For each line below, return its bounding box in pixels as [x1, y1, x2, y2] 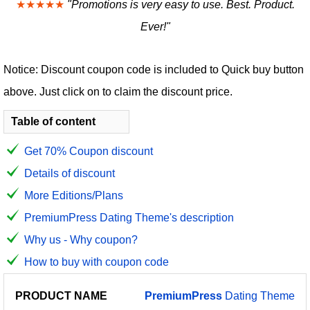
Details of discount [24, 167, 115, 179]
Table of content [11, 116, 95, 127]
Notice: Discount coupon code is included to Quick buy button [3, 64, 304, 75]
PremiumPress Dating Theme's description [24, 212, 234, 224]
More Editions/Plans [24, 190, 123, 201]
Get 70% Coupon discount [24, 145, 153, 157]
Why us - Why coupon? [24, 234, 138, 246]
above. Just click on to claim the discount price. [3, 86, 232, 98]
